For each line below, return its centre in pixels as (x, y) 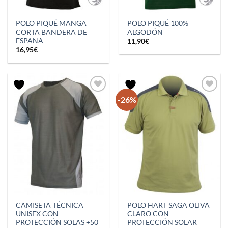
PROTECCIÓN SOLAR (162, 222)
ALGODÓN (145, 32)
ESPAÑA (30, 40)
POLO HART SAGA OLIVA (169, 205)
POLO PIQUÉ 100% (158, 23)
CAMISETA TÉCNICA (50, 205)
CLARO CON (148, 213)
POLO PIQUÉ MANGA (51, 23)
